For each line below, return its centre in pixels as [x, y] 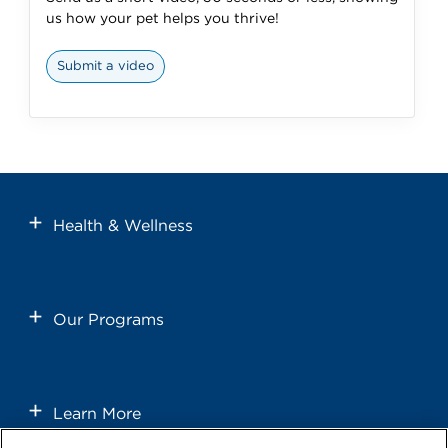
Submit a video [106, 66]
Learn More [97, 413]
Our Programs [109, 319]
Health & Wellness [123, 225]
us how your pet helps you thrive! [163, 18]
